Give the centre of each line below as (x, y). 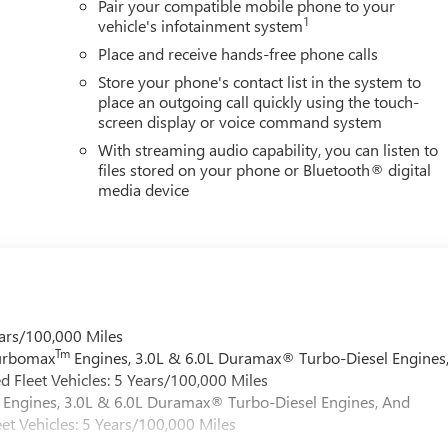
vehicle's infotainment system (201, 25)
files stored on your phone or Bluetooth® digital (265, 169)
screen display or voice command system (240, 121)
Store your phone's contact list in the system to (260, 81)
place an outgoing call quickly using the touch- (259, 101)
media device (144, 189)
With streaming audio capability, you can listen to (268, 149)
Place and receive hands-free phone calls (238, 53)
